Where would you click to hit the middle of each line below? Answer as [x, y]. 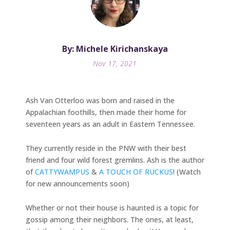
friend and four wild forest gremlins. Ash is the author [115, 160]
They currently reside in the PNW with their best [106, 148]
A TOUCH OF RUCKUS [136, 171]
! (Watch [187, 171]
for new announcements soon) [78, 183]
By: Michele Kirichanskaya [115, 49]
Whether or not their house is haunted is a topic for [112, 207]
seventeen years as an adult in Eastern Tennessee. [110, 124]
